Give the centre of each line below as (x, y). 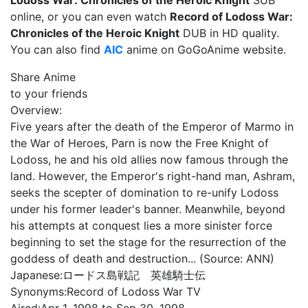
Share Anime (43, 77)
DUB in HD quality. (229, 33)
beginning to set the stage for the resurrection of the (148, 242)
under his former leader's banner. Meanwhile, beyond (148, 209)
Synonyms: (38, 291)
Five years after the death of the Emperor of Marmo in (152, 126)
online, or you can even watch (90, 16)
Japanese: (36, 275)
